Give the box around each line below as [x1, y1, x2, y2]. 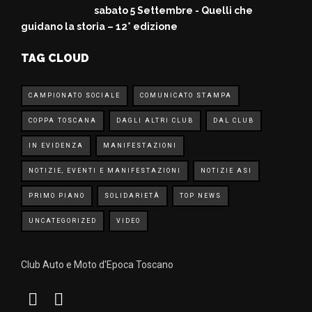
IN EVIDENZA [29, 142, 84, 149]
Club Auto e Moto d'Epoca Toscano [21, 259, 173, 270]
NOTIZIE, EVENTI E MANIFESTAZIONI [29, 167, 181, 174]
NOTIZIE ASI [201, 167, 252, 174]
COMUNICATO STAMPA [140, 92, 232, 99]
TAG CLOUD [21, 52, 89, 65]
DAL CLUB [213, 117, 254, 124]
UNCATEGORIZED [29, 217, 97, 224]
